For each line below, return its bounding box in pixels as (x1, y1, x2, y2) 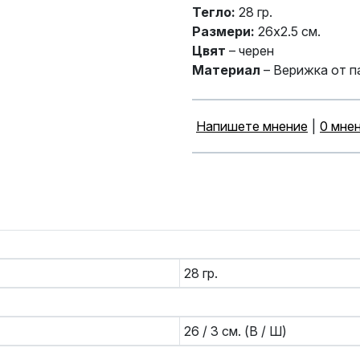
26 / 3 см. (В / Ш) (184, 323, 287, 340)
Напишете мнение (196, 118, 308, 135)
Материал (192, 62, 260, 79)
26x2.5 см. (258, 23, 321, 40)
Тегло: (192, 4, 235, 21)
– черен (226, 43, 274, 59)
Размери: (192, 23, 258, 40)
